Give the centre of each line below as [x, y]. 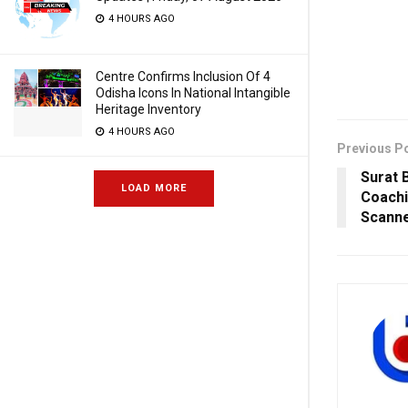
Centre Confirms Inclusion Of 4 [183, 76]
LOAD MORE [154, 188]
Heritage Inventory [148, 109]
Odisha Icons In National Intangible [193, 93]
